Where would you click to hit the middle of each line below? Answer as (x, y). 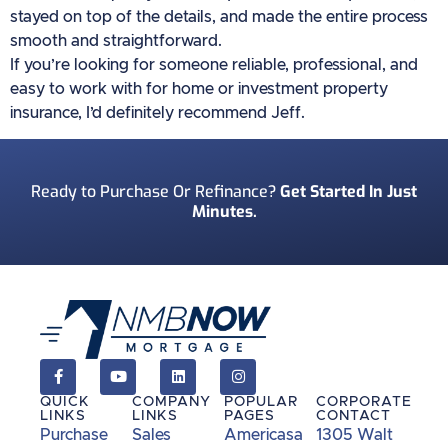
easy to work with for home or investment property (199, 89)
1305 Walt (354, 434)
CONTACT (353, 415)
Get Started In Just (348, 192)
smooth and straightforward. (116, 41)
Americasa (263, 434)
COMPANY (171, 401)
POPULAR (261, 401)
